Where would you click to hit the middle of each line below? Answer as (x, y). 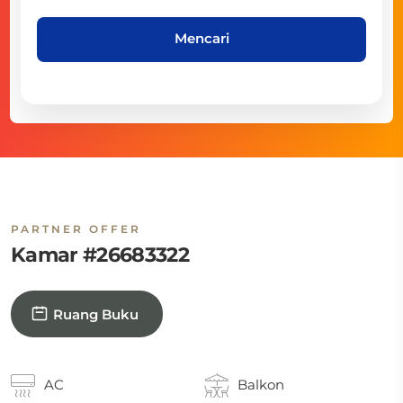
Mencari (201, 38)
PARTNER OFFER (76, 229)
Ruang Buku (96, 314)
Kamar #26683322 (100, 255)
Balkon (261, 385)
